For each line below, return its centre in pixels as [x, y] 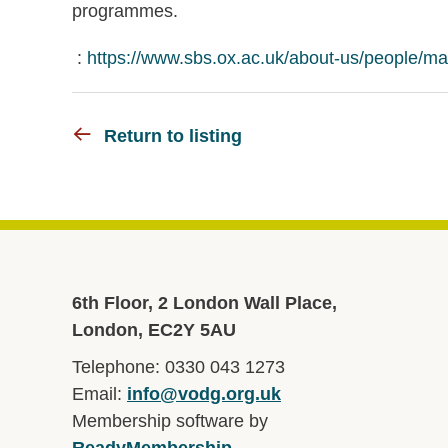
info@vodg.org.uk [204, 394]
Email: [99, 394]
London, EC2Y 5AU [154, 330]
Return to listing [173, 136]
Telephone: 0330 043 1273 [178, 367]
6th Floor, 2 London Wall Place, [204, 303]
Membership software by [170, 421]
